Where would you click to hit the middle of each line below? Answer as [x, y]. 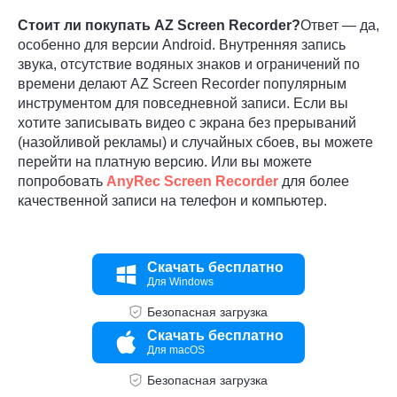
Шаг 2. [54, 308]
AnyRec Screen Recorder [192, 182]
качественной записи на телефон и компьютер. [172, 201]
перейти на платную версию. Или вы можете [165, 162]
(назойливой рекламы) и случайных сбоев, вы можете [195, 143]
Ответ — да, [340, 26]
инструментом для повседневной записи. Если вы [183, 104]
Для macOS [176, 350]
